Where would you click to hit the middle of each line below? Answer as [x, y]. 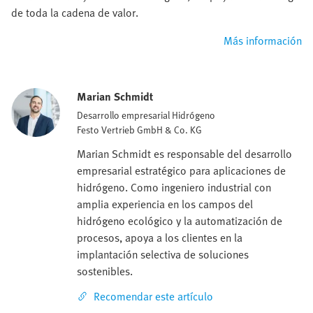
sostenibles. [105, 271]
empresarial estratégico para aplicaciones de [181, 170]
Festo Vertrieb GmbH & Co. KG [139, 129]
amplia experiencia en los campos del [165, 204]
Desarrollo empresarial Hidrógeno [146, 115]
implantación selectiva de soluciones [163, 254]
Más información [263, 40]
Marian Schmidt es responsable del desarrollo [184, 153]
